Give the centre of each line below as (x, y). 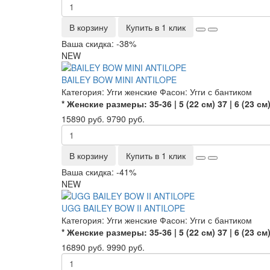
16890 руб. (83, 247)
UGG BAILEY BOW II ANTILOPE (123, 208)
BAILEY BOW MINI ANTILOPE (119, 80)
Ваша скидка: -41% (99, 172)
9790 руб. (126, 119)
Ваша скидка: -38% (99, 43)
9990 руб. (126, 247)
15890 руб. (83, 119)
